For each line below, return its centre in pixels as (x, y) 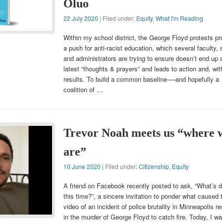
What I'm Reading (179, 18)
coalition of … (83, 90)
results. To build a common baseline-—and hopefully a (141, 79)
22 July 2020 (81, 18)
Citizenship (154, 166)
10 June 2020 (82, 166)
